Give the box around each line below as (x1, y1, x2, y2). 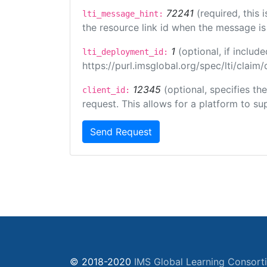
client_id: (82, 85, 130, 95)
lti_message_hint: (82, 9, 163, 18)
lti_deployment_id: (82, 47, 168, 57)
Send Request (90, 126, 152, 138)
